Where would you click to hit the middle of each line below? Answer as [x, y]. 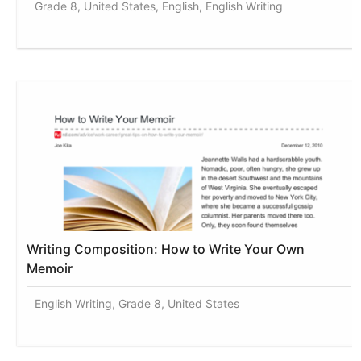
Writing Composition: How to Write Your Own [166, 249]
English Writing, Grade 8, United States [137, 303]
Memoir [50, 268]
